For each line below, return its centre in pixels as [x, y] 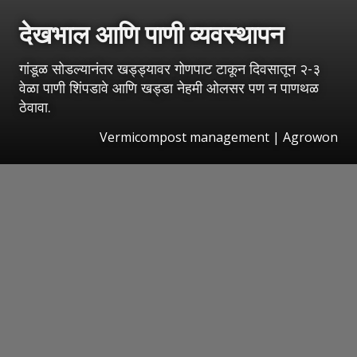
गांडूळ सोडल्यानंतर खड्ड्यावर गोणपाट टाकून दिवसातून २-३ [170, 69]
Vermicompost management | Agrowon [219, 137]
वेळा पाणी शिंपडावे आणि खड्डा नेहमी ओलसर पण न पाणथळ [169, 88]
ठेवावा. [35, 107]
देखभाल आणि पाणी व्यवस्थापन [151, 34]
